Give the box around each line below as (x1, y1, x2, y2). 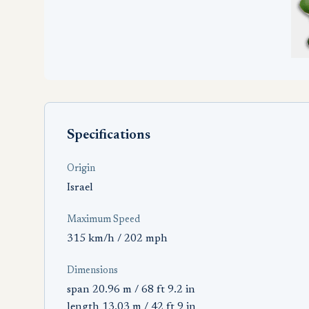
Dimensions (67, 266, 118, 276)
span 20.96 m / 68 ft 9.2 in (67, 284, 195, 295)
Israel (67, 182, 93, 193)
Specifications (67, 128, 150, 142)
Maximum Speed (67, 215, 140, 225)
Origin (67, 164, 95, 174)
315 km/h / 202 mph (67, 233, 168, 244)
